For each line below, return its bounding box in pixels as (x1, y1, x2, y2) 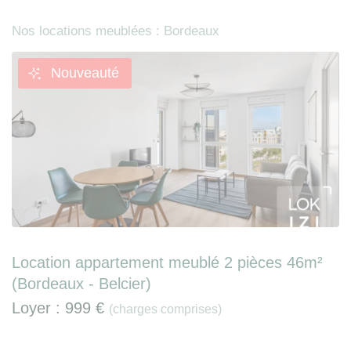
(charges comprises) (109, 302, 222, 316)
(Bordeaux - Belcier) (12, 274, 151, 292)
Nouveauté (51, 64, 119, 81)
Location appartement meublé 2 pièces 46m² (12, 253, 323, 271)
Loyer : (12, 299, 65, 317)
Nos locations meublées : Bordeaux (12, 23, 219, 38)
